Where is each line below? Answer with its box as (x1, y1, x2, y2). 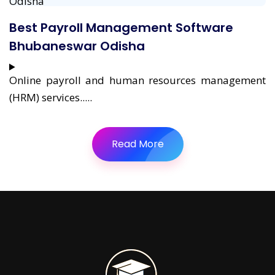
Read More (111, 136, 164, 151)
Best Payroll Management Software (9, 18, 233, 36)
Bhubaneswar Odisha (9, 37, 145, 55)
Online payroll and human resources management (9, 72, 266, 87)
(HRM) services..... (9, 90, 92, 104)
